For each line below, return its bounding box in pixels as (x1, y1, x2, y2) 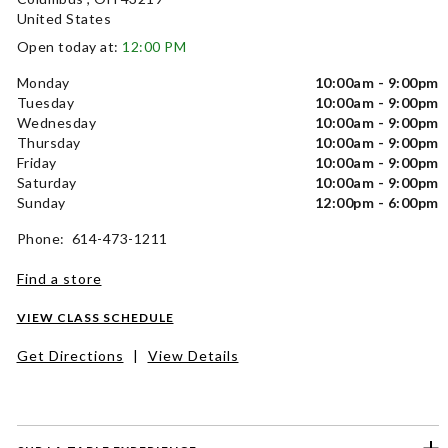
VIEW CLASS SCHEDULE (16, 310, 174, 326)
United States (16, 10, 111, 28)
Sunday (16, 194, 66, 212)
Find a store (16, 270, 102, 288)
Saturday (16, 174, 77, 192)
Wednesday (16, 114, 96, 132)
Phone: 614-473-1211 (16, 230, 168, 248)
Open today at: (16, 38, 122, 56)
